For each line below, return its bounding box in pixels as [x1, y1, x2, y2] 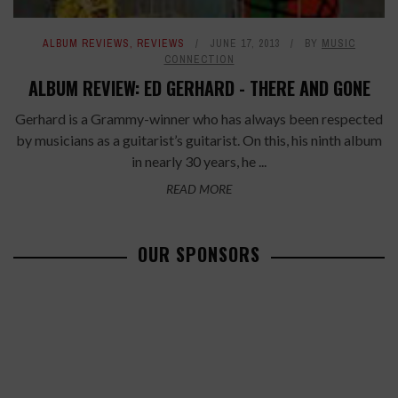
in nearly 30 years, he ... [131, 153, 267, 171]
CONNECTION [163, 52, 235, 68]
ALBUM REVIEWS [43, 36, 130, 52]
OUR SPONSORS [138, 241, 260, 268]
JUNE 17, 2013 [210, 36, 280, 52]
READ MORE [166, 181, 232, 197]
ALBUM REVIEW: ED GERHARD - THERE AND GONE [28, 75, 370, 102]
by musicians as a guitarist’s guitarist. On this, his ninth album [16, 131, 382, 149]
